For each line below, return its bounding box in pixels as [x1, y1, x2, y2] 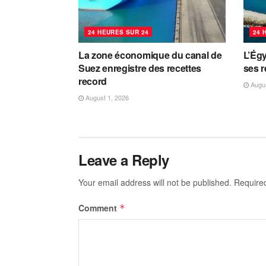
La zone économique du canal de [78, 48, 222, 62]
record [78, 74, 107, 88]
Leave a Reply [78, 150, 169, 170]
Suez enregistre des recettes [78, 61, 202, 75]
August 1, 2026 [84, 93, 129, 103]
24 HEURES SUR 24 [88, 28, 149, 37]
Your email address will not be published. [78, 176, 232, 189]
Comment [78, 202, 119, 214]
